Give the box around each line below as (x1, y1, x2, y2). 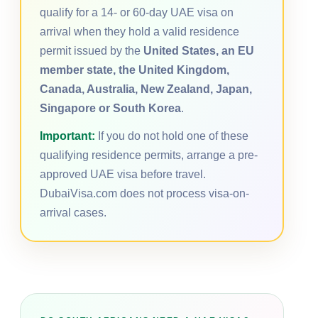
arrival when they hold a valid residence (40, 25, 239, 38)
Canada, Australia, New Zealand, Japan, (40, 82, 252, 95)
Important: (40, 129, 95, 142)
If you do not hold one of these (95, 129, 248, 142)
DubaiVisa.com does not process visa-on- (40, 187, 249, 199)
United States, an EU (143, 44, 254, 57)
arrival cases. (40, 206, 106, 219)
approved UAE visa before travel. (40, 168, 206, 180)
